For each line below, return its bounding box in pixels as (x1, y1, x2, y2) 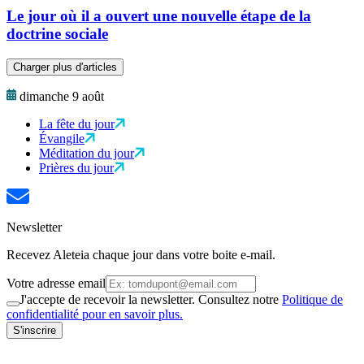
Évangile (39, 131, 84, 145)
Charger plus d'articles (13, 60, 117, 73)
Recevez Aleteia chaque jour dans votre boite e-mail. (6, 247, 275, 262)
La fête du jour (39, 116, 115, 131)
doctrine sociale (6, 25, 108, 43)
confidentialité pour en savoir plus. (6, 306, 183, 321)
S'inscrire (13, 323, 56, 336)
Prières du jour (39, 160, 114, 175)
